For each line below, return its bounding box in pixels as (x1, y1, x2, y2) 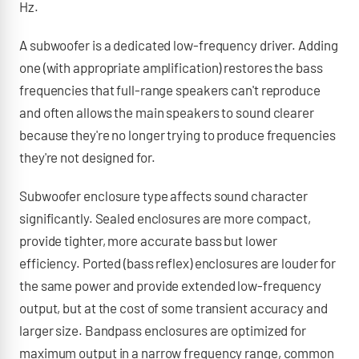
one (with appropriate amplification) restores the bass (19, 59, 323, 75)
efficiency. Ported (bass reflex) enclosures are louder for (19, 255, 337, 271)
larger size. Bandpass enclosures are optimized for (19, 322, 306, 338)
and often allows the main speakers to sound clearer (19, 104, 314, 120)
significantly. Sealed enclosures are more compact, (19, 210, 311, 226)
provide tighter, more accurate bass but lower (19, 232, 277, 248)
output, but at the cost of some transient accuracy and (19, 300, 328, 316)
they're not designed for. (19, 149, 155, 165)
